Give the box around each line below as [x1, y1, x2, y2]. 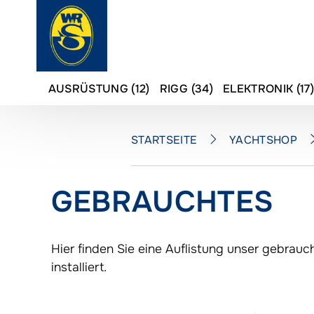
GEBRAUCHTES [50, 183, 274, 221]
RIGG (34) [159, 81, 213, 96]
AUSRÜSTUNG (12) [48, 81, 150, 96]
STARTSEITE [131, 132, 198, 147]
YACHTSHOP [229, 132, 298, 147]
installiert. [50, 259, 110, 275]
